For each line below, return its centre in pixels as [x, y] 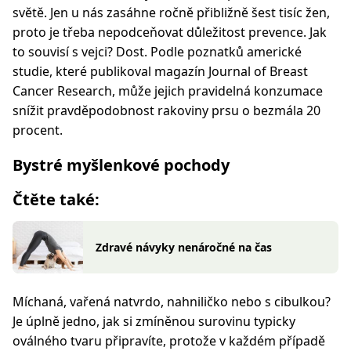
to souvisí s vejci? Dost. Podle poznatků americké [157, 52]
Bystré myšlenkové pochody [123, 165]
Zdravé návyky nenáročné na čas [184, 247]
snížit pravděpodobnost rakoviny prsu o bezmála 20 [166, 110]
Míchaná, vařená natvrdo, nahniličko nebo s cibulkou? [172, 302]
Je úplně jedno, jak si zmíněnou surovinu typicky [154, 322]
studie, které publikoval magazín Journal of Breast [160, 71]
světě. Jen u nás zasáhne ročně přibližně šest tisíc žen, [171, 13]
